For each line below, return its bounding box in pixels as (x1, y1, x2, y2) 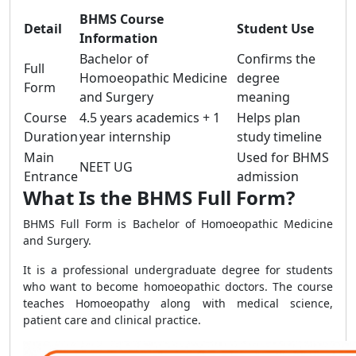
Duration (24, 128, 78, 145)
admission (237, 168, 299, 185)
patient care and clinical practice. (23, 312, 201, 327)
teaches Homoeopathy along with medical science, (23, 296, 333, 311)
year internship (79, 128, 171, 145)
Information (79, 29, 158, 47)
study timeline (237, 128, 322, 145)
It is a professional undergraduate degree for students (23, 262, 333, 277)
